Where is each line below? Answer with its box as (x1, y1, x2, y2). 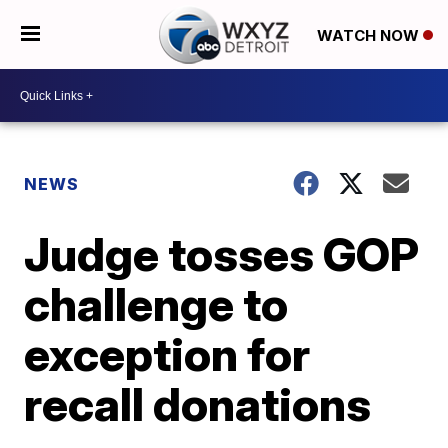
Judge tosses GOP (24, 226, 420, 282)
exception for (24, 326, 311, 382)
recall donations (24, 376, 372, 432)
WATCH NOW (316, 25, 423, 45)
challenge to (24, 276, 289, 332)
